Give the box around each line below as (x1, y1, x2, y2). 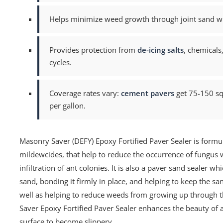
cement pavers (121, 88, 175, 98)
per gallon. (49, 101, 86, 111)
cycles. (49, 57, 72, 67)
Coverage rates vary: (49, 88, 121, 98)
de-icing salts (137, 45, 184, 55)
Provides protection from (49, 45, 138, 55)
